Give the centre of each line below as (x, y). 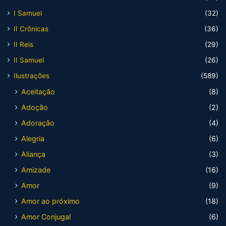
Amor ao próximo (50, 201)
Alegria (33, 139)
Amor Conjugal (46, 217)
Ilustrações (32, 76)
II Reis (23, 45)
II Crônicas (31, 29)
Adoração (38, 123)
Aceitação (38, 92)
